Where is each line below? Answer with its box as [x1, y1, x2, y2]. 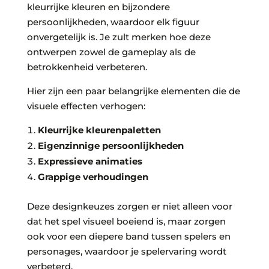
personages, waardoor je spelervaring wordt [26, 246, 226, 258]
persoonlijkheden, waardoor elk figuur [26, 16, 199, 28]
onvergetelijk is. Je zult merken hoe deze [26, 31, 211, 43]
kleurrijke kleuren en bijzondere [26, 1, 170, 13]
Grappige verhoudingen [37, 171, 148, 183]
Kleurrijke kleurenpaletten [37, 124, 161, 136]
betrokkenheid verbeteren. [26, 61, 147, 73]
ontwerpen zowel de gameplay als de [26, 46, 196, 58]
